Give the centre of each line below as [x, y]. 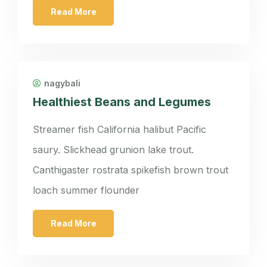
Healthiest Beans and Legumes [122, 102]
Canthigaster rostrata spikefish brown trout [131, 170]
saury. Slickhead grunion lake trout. [113, 150]
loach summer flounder [86, 190]
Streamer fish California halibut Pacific [119, 129]
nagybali [62, 83]
